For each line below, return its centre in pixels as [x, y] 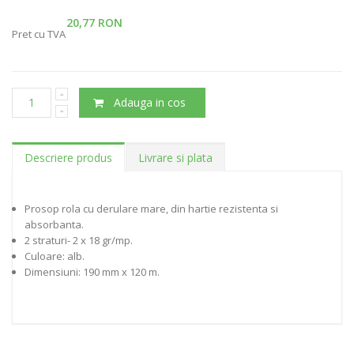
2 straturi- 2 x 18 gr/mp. [79, 240]
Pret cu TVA [39, 34]
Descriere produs [68, 157]
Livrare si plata [175, 157]
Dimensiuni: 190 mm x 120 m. [92, 271]
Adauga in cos [150, 102]
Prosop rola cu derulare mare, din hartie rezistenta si [151, 208]
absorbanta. [54, 224]
